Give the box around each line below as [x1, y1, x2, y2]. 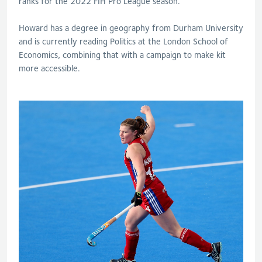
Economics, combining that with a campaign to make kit [19, 50, 226, 60]
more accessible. [19, 63, 80, 74]
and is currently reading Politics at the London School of [19, 36, 228, 47]
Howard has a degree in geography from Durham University [19, 23, 243, 33]
